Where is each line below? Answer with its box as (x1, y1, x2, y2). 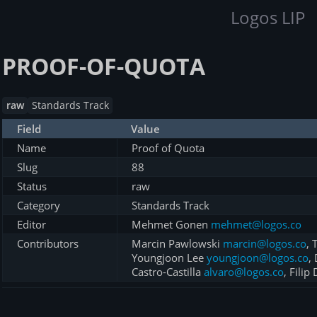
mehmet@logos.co (211, 217, 301, 232)
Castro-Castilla (132, 265, 204, 279)
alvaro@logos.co (204, 265, 284, 279)
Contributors (17, 236, 79, 251)
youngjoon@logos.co (207, 250, 309, 265)
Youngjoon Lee (132, 250, 207, 265)
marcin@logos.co (223, 236, 306, 251)
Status (17, 179, 47, 194)
